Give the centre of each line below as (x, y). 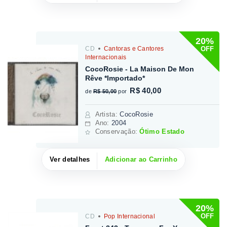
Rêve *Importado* (115, 78)
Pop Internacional (128, 216)
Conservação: (117, 132)
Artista (105, 115)
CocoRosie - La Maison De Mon (140, 69)
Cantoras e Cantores (133, 49)
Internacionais (106, 58)
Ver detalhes (70, 159)
